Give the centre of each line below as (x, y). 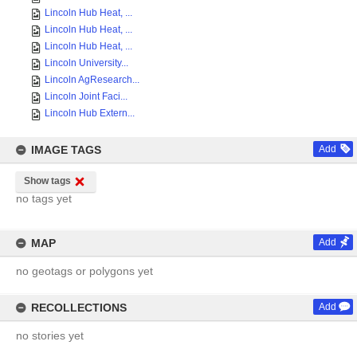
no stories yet (50, 335)
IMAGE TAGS (66, 150)
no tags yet (44, 198)
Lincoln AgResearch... (92, 80)
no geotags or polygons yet (84, 271)
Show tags (47, 181)
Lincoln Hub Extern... (90, 113)
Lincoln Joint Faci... (86, 96)
